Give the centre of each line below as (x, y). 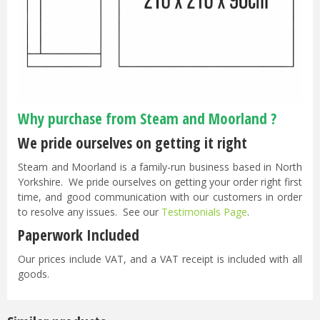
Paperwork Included (79, 235)
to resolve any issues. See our (90, 211)
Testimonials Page (204, 211)
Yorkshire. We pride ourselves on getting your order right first (160, 181)
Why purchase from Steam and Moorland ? (147, 118)
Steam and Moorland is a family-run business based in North (160, 166)
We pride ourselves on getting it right (132, 142)
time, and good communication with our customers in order (160, 196)
